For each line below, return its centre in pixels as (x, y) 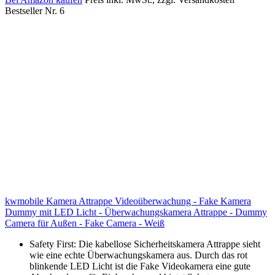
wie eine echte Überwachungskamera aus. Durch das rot (138, 255)
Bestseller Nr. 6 (35, 10)
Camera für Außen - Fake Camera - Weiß (85, 223)
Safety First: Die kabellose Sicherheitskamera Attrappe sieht (145, 244)
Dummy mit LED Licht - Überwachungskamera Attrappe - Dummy (136, 212)
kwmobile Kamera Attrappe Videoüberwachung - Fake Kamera (128, 201)
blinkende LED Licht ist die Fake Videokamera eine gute (140, 266)
